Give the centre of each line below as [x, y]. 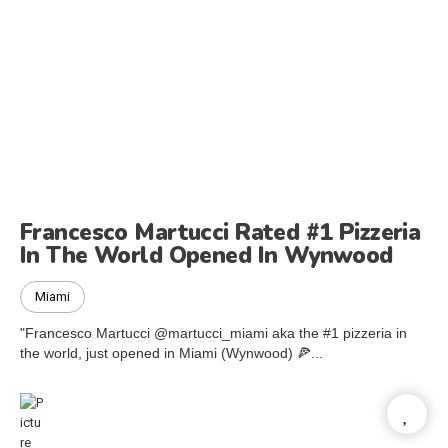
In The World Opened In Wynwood [206, 255]
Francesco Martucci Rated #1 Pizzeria [220, 232]
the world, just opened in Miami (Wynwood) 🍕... [171, 352]
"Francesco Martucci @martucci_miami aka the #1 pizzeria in [213, 332]
